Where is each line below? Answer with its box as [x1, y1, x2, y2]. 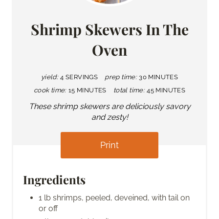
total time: [113, 86, 145, 94]
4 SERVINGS [60, 72, 98, 81]
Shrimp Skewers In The [30, 19, 189, 39]
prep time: [105, 72, 137, 81]
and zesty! [91, 112, 128, 122]
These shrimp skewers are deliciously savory [28, 101, 191, 111]
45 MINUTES [147, 86, 186, 94]
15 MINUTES [68, 86, 107, 94]
